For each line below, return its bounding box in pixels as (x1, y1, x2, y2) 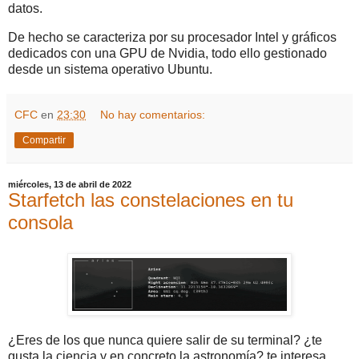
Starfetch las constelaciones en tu (8, 189, 293, 212)
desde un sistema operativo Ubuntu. (8, 63, 212, 77)
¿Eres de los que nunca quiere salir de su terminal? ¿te (8, 333, 322, 347)
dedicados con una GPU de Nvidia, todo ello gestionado (8, 46, 327, 61)
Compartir (22, 135, 66, 147)
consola (8, 212, 73, 234)
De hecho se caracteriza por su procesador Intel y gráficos (8, 30, 337, 45)
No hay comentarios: (100, 108, 206, 122)
